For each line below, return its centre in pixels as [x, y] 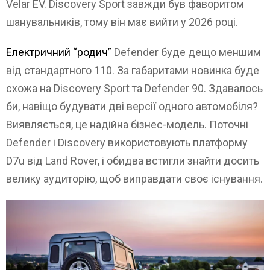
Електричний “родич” [60, 52]
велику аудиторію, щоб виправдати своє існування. [134, 178]
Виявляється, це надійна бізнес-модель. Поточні [127, 124]
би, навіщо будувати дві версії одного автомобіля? [132, 106]
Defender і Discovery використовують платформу [127, 142]
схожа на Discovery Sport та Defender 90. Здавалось [134, 88]
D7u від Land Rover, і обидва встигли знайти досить [133, 160]
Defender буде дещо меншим [187, 52]
